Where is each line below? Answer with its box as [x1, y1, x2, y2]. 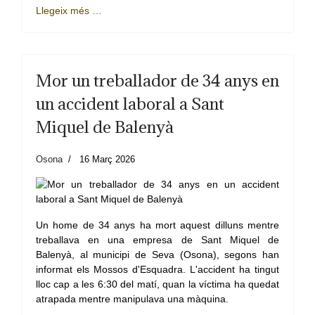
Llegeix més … [36, 5, 102, 17]
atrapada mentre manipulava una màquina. [36, 293, 231, 305]
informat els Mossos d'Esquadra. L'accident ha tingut [36, 264, 279, 276]
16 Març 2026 [79, 154, 135, 165]
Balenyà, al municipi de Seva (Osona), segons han [36, 249, 279, 261]
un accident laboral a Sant [36, 93, 224, 115]
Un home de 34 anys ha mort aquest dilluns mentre [36, 219, 279, 231]
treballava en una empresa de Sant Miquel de [36, 234, 279, 246]
